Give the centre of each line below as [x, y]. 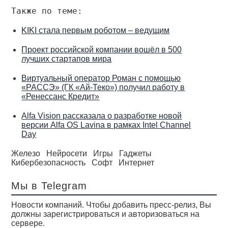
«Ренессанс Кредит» [61, 96]
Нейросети [67, 153]
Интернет [137, 163]
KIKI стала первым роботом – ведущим [96, 30]
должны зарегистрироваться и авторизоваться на [106, 214]
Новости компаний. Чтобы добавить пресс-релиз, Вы [111, 205]
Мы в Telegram [49, 186]
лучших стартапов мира [67, 59]
